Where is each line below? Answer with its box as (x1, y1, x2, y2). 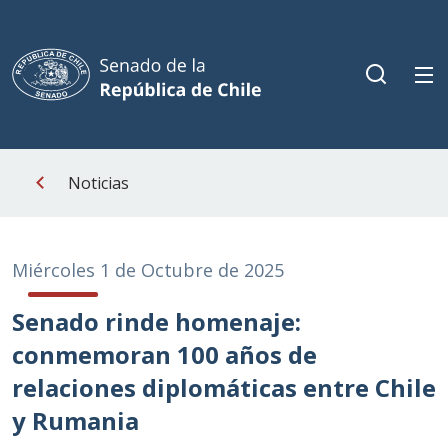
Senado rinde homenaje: (12, 305, 301, 338)
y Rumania (12, 404, 139, 437)
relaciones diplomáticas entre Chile (12, 371, 436, 404)
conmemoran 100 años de (12, 338, 317, 371)
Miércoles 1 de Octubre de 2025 (12, 258, 284, 282)
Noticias (68, 172, 129, 194)
